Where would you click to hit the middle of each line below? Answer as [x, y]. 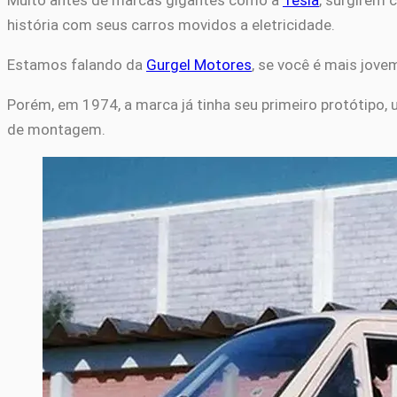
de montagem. [58, 130]
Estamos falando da [77, 65]
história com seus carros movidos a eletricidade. [173, 25]
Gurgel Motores [199, 65]
